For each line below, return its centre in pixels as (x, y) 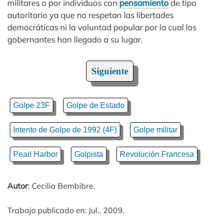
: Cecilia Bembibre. (62, 186)
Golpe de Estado (96, 105)
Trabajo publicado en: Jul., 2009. (66, 210)
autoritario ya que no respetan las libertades (90, 15)
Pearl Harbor (35, 154)
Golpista (89, 154)
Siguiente (109, 71)
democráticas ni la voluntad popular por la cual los (102, 27)
